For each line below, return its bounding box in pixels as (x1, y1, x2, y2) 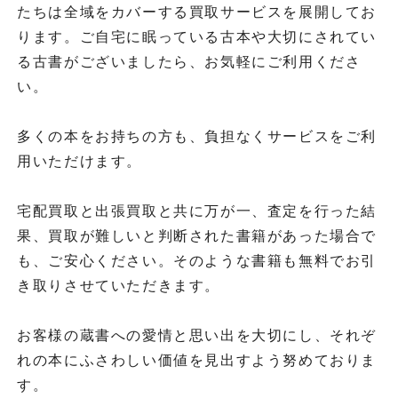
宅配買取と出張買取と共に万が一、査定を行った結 (17, 203, 377, 219)
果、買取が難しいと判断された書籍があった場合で (17, 228, 377, 244)
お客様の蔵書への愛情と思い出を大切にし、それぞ (17, 328, 377, 344)
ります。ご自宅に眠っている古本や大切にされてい (17, 29, 377, 45)
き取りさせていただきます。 (17, 278, 220, 294)
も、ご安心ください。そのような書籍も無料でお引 (17, 253, 377, 269)
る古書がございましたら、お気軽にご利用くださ (17, 54, 362, 70)
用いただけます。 (17, 154, 142, 170)
